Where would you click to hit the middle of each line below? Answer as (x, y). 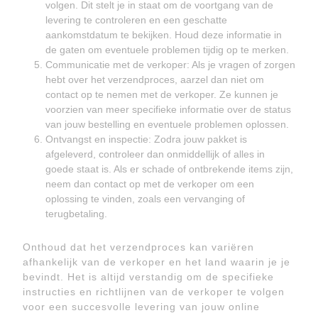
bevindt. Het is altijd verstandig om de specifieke (148, 277)
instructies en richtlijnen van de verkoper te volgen (154, 292)
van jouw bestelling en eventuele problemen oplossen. (167, 124)
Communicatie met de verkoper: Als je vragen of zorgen (170, 65)
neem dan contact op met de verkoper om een (150, 184)
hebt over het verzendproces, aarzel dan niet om (155, 79)
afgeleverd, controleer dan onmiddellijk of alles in (155, 154)
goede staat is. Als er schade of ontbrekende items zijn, (169, 169)
